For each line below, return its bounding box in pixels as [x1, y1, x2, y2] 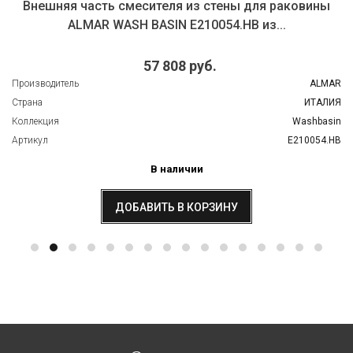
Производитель [12, 78, 79, 90]
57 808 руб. [143, 58, 217, 75]
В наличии [150, 163, 203, 176]
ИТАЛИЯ [304, 97, 341, 109]
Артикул [12, 135, 48, 147]
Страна [12, 97, 43, 109]
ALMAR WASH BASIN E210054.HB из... [67, 17, 286, 32]
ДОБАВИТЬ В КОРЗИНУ [115, 201, 238, 214]
